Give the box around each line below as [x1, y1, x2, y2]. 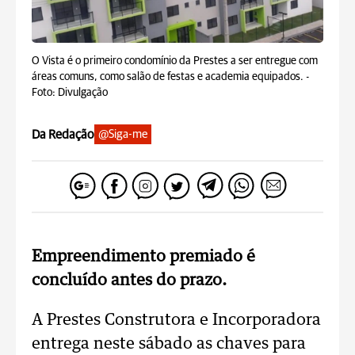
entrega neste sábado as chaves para [32, 336, 306, 352]
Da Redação [32, 128, 94, 141]
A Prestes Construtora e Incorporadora [32, 312, 321, 328]
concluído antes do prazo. [32, 273, 231, 288]
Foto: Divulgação [32, 87, 108, 98]
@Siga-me [98, 128, 147, 140]
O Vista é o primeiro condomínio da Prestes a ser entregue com [32, 55, 318, 67]
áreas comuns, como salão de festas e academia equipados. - [32, 71, 309, 82]
